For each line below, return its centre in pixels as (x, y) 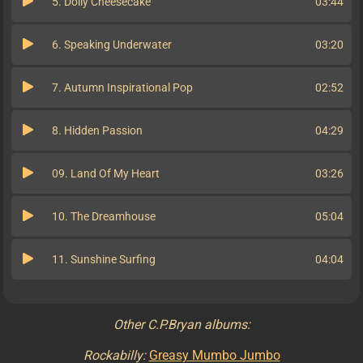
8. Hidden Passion (97, 131)
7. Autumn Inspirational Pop (122, 88)
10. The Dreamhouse (104, 217)
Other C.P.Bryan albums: (181, 325)
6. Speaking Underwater (112, 45)
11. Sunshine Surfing (104, 260)
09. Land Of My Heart (106, 174)
